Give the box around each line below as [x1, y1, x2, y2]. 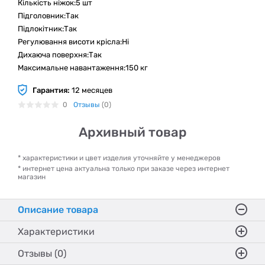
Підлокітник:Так [18, 24, 77, 33]
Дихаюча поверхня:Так [18, 50, 102, 59]
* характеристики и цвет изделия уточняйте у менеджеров [18, 154, 221, 162]
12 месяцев [70, 85, 112, 95]
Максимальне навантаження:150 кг [18, 63, 148, 72]
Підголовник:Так [18, 11, 79, 20]
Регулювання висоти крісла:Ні [18, 37, 129, 46]
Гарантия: [33, 85, 70, 95]
